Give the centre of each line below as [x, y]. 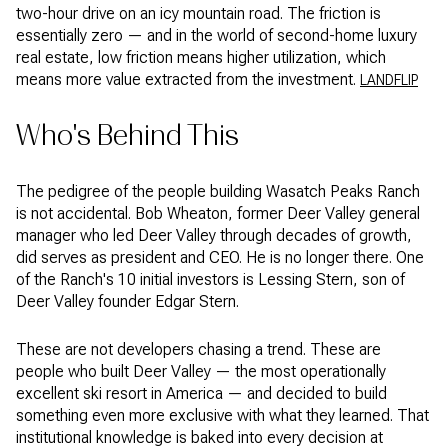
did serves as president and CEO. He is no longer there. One [220, 257]
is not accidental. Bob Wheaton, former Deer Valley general [218, 213]
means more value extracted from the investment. [188, 80]
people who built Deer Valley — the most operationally [201, 372]
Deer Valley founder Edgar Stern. [129, 301]
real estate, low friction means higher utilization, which [201, 58]
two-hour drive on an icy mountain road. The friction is [198, 14]
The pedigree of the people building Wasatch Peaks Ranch [218, 191]
